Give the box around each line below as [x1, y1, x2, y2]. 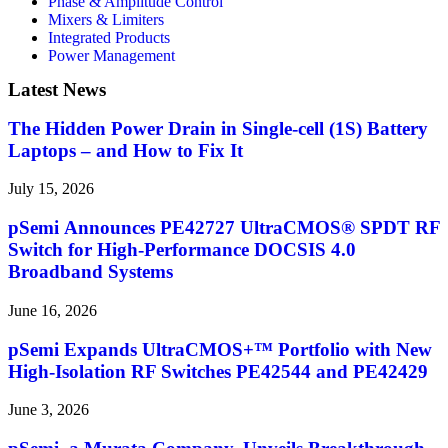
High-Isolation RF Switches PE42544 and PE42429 [8, 360, 428, 382]
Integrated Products [48, 29, 170, 46]
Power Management [48, 47, 175, 64]
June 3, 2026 [8, 401, 89, 419]
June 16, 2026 [8, 301, 97, 319]
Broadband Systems [8, 261, 178, 283]
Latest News [8, 79, 106, 100]
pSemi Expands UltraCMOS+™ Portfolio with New [8, 338, 432, 360]
